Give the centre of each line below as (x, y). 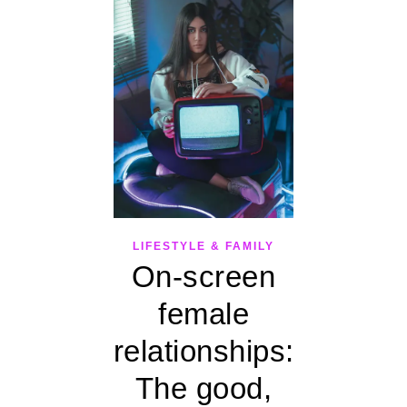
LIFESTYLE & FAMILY (203, 247)
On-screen (203, 277)
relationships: (203, 352)
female (203, 314)
